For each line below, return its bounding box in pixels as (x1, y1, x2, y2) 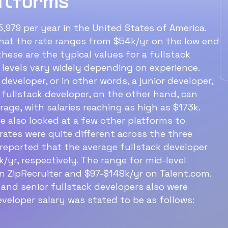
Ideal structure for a (44, 94, 192, 107)
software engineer (52, 132, 184, 146)
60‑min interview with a (33, 113, 203, 127)
